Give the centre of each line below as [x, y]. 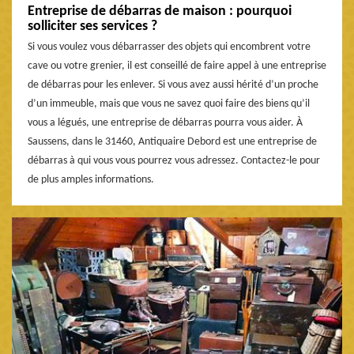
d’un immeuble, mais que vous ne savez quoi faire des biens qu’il [169, 104]
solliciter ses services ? [92, 26]
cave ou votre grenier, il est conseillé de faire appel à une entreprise [177, 66]
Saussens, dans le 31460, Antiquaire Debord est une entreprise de [172, 141]
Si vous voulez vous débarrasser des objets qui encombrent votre [169, 47]
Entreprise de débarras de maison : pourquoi [160, 11]
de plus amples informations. [91, 179]
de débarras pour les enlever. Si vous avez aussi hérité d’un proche [173, 85]
